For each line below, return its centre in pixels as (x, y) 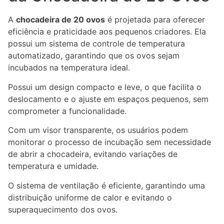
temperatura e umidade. (53, 166)
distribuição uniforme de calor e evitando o (90, 197)
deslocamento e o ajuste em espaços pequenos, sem (108, 99)
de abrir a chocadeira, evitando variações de (93, 154)
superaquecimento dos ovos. (63, 209)
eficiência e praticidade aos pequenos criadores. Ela (107, 32)
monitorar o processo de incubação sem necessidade (109, 142)
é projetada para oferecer (155, 20)
